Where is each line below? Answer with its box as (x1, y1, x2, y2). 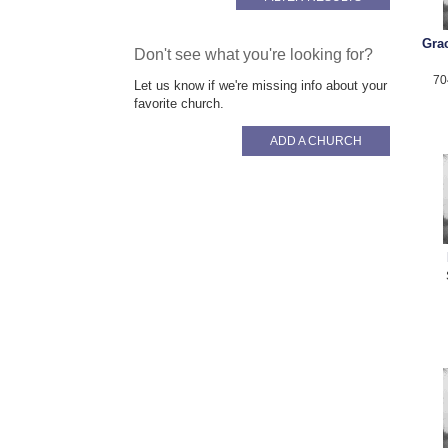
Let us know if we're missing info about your (134, 77, 388, 93)
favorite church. (134, 95, 225, 111)
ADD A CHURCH (270, 133, 363, 148)
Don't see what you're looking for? (134, 44, 374, 63)
